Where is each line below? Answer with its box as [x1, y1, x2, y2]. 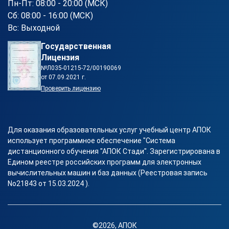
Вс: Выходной [8, 23, 60, 33]
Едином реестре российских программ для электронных [8, 158, 201, 166]
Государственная [41, 41, 111, 51]
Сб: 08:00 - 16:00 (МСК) [8, 11, 93, 20]
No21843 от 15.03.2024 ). [8, 179, 89, 188]
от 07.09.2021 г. [41, 74, 86, 81]
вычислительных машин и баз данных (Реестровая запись [8, 169, 208, 177]
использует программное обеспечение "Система [8, 136, 175, 145]
